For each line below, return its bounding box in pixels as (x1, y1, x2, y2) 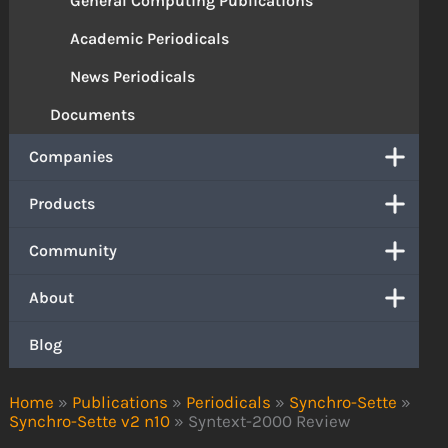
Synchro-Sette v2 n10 (9, 411, 171, 432)
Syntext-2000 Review (188, 411, 351, 432)
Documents (50, 104, 136, 124)
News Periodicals (70, 66, 196, 86)
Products (29, 193, 96, 213)
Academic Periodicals (70, 28, 230, 48)
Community (29, 240, 118, 260)
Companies (29, 146, 114, 166)
